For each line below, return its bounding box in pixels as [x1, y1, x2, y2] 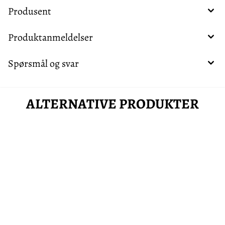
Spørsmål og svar [8, 57, 79, 71]
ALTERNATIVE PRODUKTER [26, 94, 199, 114]
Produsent [8, 5, 51, 19]
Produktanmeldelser [8, 31, 93, 45]
